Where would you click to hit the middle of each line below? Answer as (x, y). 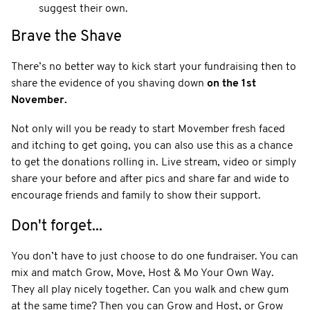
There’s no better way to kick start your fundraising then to (154, 67)
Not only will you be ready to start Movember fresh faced (148, 129)
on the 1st (231, 83)
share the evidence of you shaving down (109, 83)
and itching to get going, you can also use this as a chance (152, 146)
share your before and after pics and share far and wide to (150, 179)
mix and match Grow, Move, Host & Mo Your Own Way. (143, 273)
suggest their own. (83, 9)
